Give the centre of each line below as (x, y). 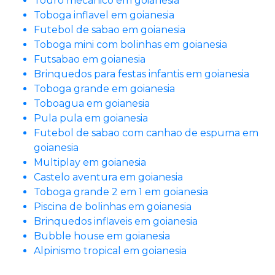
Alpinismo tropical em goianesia (110, 250)
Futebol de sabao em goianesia (110, 29)
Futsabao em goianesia (90, 59)
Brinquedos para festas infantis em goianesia (141, 74)
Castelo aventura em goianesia (108, 177)
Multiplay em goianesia (90, 162)
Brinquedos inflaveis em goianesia (116, 221)
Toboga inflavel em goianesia (104, 15)
